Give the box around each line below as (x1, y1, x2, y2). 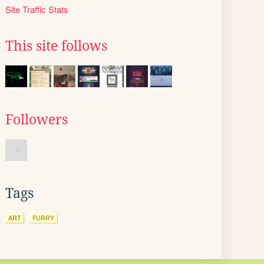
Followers (5, 112, 68, 127)
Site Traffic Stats (5, 3, 68, 15)
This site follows (5, 38, 107, 54)
